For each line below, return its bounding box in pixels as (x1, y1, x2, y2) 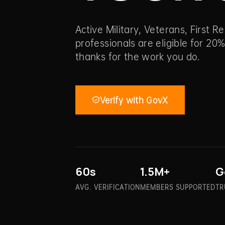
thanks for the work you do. (75, 50, 200, 63)
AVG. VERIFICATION (75, 182, 140, 191)
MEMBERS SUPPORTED (140, 182, 215, 191)
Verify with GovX (100, 94, 168, 105)
